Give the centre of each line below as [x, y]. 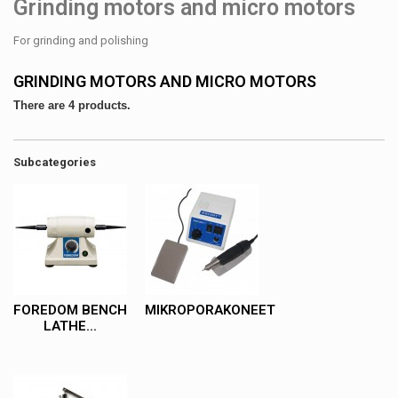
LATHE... [70, 326]
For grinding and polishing [81, 40]
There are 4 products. [72, 105]
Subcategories [55, 162]
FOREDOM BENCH [70, 310]
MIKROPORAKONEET [210, 310]
